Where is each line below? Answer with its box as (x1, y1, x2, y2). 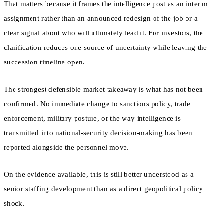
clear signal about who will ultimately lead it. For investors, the (4, 29, 203, 37)
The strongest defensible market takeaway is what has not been (4, 85, 203, 93)
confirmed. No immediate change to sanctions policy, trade (4, 99, 191, 108)
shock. (4, 200, 25, 208)
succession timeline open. (4, 58, 85, 66)
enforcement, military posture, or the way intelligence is (4, 114, 181, 122)
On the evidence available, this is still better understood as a (4, 170, 194, 179)
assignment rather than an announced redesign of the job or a (4, 14, 198, 22)
